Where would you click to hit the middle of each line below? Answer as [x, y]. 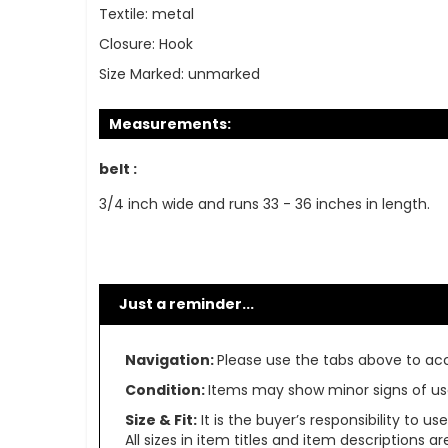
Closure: [126, 44]
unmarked [223, 74]
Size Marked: [141, 74]
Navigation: [170, 360]
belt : [117, 169]
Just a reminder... [186, 304]
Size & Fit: [160, 420]
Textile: [123, 14]
